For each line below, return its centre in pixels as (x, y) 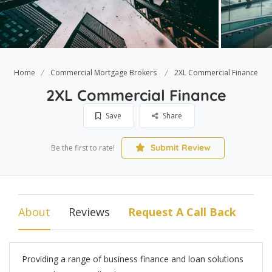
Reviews (89, 212)
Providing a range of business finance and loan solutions (133, 259)
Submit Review (179, 148)
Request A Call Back (182, 212)
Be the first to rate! (83, 148)
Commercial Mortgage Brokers (104, 73)
